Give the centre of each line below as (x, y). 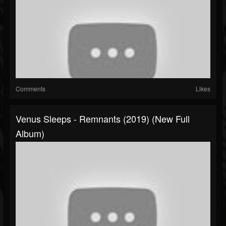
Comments (31, 89)
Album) (30, 133)
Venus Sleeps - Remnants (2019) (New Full (103, 119)
